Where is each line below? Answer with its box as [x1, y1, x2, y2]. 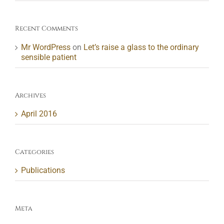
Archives [15, 90, 46, 100]
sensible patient [21, 52, 76, 62]
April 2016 [21, 109, 57, 119]
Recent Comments [15, 24, 78, 33]
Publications [21, 165, 65, 175]
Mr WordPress [21, 42, 70, 52]
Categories [15, 147, 54, 157]
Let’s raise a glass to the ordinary [83, 42, 199, 52]
